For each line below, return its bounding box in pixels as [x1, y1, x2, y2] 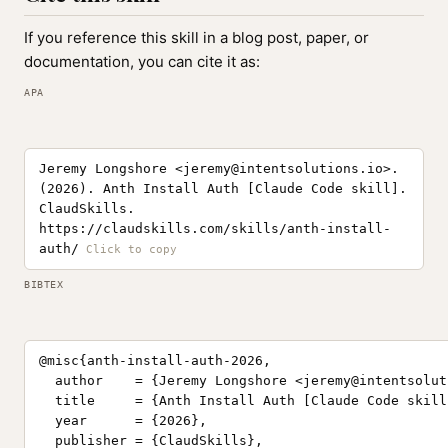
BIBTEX [24, 279, 63, 290]
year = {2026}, [39, 413, 207, 428]
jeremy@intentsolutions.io [183, 161, 383, 176]
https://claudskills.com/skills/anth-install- [39, 221, 391, 236]
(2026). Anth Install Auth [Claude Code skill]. [39, 181, 407, 196]
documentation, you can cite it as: [24, 52, 260, 71]
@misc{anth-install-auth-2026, [39, 353, 271, 368]
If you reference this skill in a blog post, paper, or [24, 28, 369, 47]
